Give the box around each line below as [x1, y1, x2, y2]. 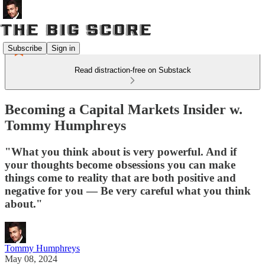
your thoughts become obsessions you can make [5, 158, 235, 171]
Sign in [51, 43, 75, 53]
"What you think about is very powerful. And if [5, 145, 237, 158]
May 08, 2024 [5, 253, 57, 264]
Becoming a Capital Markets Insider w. [5, 101, 243, 117]
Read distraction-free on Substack [74, 66, 191, 75]
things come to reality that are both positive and [5, 171, 236, 184]
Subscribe [8, 43, 42, 53]
